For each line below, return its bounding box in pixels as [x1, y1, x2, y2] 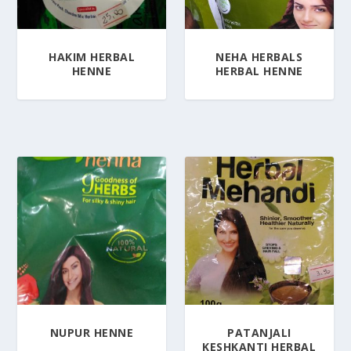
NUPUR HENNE [49, 325, 134, 341]
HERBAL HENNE [215, 63, 303, 78]
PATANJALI [227, 325, 291, 341]
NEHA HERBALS [215, 49, 303, 64]
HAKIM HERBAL [49, 49, 136, 64]
